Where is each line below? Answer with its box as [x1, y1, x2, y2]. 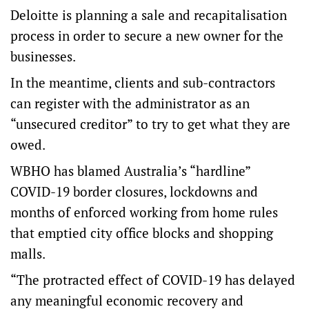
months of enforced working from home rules [10, 203, 278, 221]
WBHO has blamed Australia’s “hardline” [10, 162, 250, 179]
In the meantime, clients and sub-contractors [10, 74, 275, 91]
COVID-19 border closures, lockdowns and [10, 183, 258, 200]
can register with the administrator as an [10, 94, 250, 112]
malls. [10, 245, 46, 262]
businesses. [10, 48, 76, 65]
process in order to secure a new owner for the [10, 27, 283, 44]
